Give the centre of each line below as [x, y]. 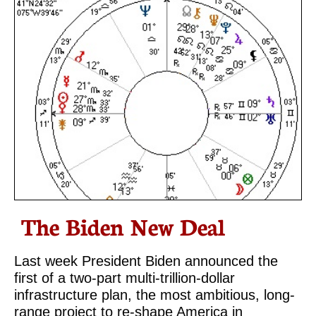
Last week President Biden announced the [146, 261]
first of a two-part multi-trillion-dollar [124, 278]
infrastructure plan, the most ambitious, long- [154, 295]
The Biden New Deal [123, 226]
